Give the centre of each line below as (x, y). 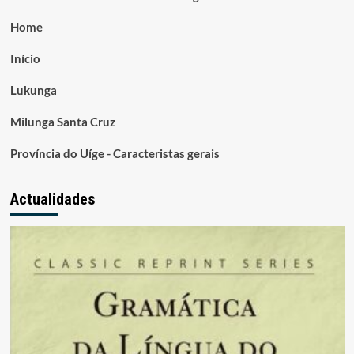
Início (25, 59)
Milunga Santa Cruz (62, 122)
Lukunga (33, 90)
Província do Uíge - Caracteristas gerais (115, 154)
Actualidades (52, 200)
